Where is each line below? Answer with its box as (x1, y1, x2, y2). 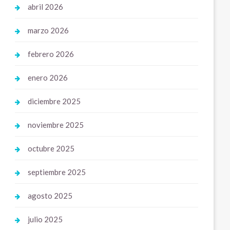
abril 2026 (28, 2, 64, 11)
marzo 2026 (28, 26, 69, 35)
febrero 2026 (28, 49, 74, 59)
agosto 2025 (28, 191, 73, 200)
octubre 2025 (28, 144, 75, 153)
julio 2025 (28, 215, 63, 224)
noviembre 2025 (28, 120, 84, 129)
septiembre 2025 (28, 167, 86, 177)
